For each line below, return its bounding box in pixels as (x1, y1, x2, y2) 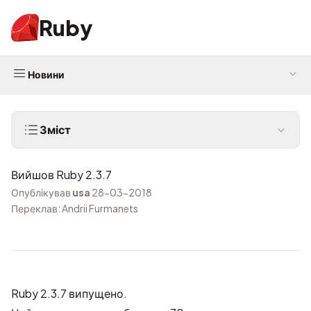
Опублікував (11, 186, 72, 199)
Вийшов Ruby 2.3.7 (11, 167, 112, 182)
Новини (28, 68, 65, 81)
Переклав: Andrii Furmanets (11, 202, 138, 215)
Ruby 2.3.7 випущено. (11, 286, 127, 301)
